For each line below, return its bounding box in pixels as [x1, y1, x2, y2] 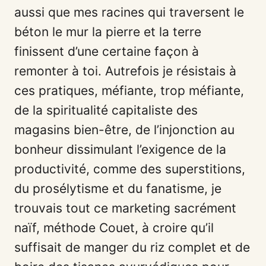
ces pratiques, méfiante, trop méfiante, [14, 83, 244, 98]
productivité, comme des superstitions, [14, 161, 245, 176]
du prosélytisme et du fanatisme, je [14, 180, 221, 196]
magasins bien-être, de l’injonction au [14, 122, 235, 137]
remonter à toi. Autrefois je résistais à [14, 63, 236, 78]
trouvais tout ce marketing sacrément [14, 200, 236, 216]
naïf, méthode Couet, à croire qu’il [14, 220, 214, 235]
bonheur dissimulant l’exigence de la [14, 141, 226, 157]
